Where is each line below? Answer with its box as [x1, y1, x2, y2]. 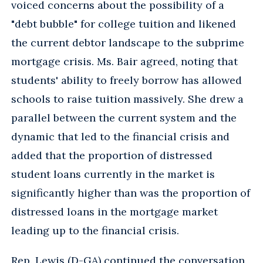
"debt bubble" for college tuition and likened [11, 16, 236, 31]
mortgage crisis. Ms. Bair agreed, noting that [11, 54, 238, 68]
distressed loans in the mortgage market [11, 204, 218, 218]
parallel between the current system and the [11, 110, 237, 124]
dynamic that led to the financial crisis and [11, 129, 230, 143]
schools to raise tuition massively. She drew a [11, 92, 244, 106]
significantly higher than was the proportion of [11, 186, 250, 200]
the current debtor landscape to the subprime [11, 35, 244, 49]
